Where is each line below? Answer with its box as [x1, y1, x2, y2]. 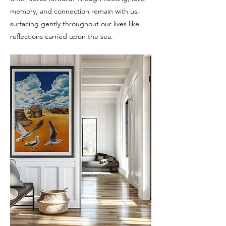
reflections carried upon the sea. [10, 32, 113, 41]
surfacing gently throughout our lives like [10, 19, 139, 28]
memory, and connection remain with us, [10, 7, 139, 16]
